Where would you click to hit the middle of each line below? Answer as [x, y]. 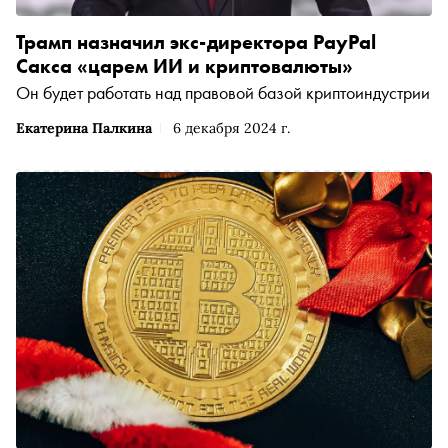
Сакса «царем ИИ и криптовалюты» [184, 65]
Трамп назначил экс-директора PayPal [196, 41]
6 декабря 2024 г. [231, 127]
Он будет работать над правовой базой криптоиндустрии [223, 92]
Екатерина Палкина [84, 127]
